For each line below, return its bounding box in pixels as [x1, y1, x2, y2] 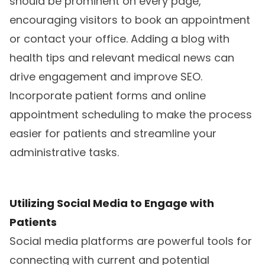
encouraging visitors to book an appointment [9, 12, 250, 28]
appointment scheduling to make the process [9, 107, 252, 122]
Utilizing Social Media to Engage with [9, 196, 214, 211]
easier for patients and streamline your [9, 126, 216, 141]
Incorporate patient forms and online [9, 88, 206, 104]
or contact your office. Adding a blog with [9, 31, 230, 47]
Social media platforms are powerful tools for [9, 234, 252, 249]
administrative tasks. [9, 145, 119, 160]
